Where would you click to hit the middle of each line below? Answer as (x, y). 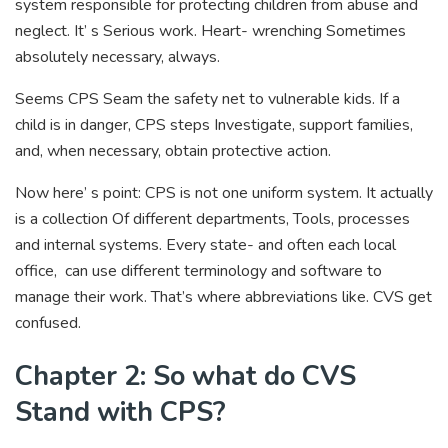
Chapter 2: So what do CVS (185, 376)
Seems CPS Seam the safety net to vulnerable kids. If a (207, 98)
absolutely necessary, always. (117, 56)
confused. (48, 322)
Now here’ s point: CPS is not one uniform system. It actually (224, 192)
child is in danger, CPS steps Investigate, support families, (214, 124)
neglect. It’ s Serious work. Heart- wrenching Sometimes (210, 30)
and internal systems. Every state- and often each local (205, 244)
